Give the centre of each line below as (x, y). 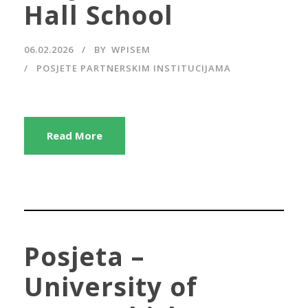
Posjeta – (84, 256)
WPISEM (131, 50)
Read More (75, 136)
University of (111, 286)
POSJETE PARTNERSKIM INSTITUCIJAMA (134, 68)
